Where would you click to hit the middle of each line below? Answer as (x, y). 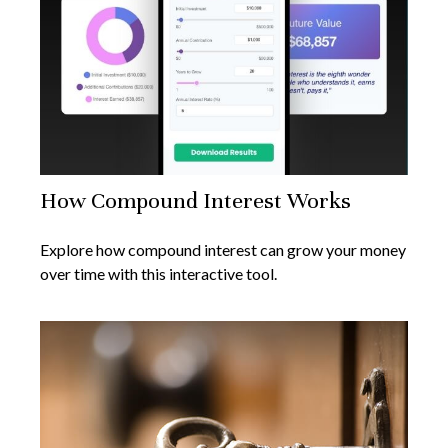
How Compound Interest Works (195, 200)
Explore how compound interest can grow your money (223, 249)
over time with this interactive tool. (158, 273)
